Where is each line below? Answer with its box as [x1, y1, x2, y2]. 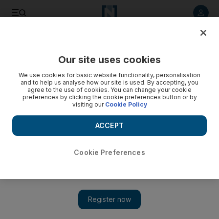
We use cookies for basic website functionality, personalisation [19, 71, 200, 79]
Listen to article [41, 37, 85, 45]
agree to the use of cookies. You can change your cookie [27, 86, 192, 93]
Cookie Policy [105, 101, 147, 108]
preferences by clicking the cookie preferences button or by [22, 93, 197, 101]
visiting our [72, 101, 105, 108]
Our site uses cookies [58, 54, 161, 66]
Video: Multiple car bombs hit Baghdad [10, 86, 139, 95]
